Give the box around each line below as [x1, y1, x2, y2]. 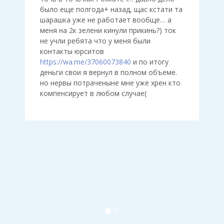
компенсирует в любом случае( [40, 88, 146, 98]
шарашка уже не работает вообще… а [40, 15, 171, 24]
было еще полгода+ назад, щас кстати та [40, 4, 182, 14]
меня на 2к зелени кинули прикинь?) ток [40, 25, 176, 35]
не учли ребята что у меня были [40, 36, 150, 45]
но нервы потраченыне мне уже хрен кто [40, 78, 180, 87]
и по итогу [131, 57, 168, 66]
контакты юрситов [40, 46, 104, 56]
